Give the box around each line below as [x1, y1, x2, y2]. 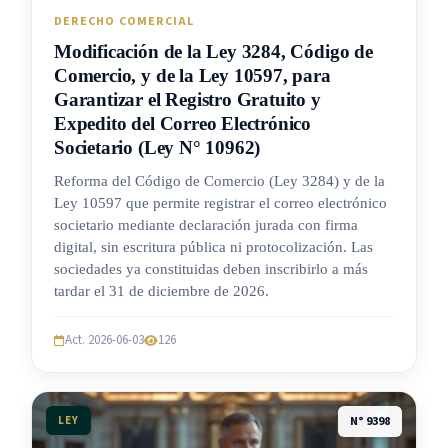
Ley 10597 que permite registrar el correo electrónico [54, 195, 387, 212]
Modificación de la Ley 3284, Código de [54, 41, 373, 63]
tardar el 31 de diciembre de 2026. [54, 283, 269, 300]
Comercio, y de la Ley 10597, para [54, 65, 331, 87]
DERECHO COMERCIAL [54, 13, 195, 31]
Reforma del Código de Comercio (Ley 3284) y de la [54, 173, 385, 190]
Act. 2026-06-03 [65, 331, 144, 350]
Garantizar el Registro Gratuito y [54, 89, 321, 111]
